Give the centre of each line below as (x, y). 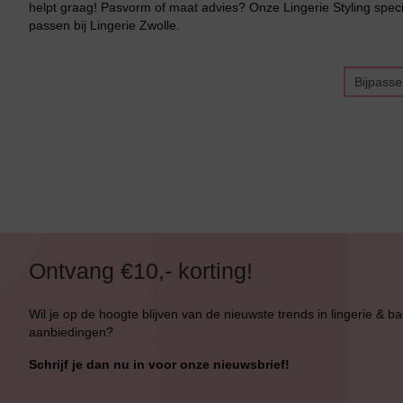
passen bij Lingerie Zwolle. (104, 25)
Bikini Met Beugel (58, 44)
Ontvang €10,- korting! (141, 271)
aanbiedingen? (71, 332)
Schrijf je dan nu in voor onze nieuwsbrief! (161, 364)
